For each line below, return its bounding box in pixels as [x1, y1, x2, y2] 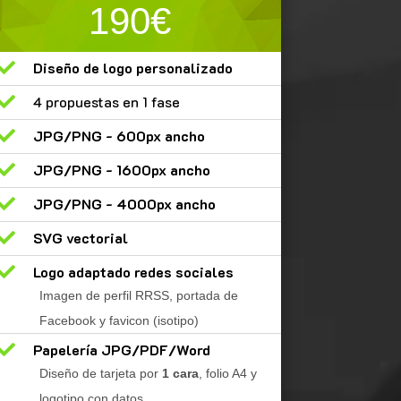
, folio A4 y [199, 366, 258, 381]
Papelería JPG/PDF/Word [33, 340, 211, 360]
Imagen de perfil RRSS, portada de [39, 288, 239, 303]
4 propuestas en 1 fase [33, 92, 181, 112]
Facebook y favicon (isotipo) [39, 313, 200, 328]
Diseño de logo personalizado [33, 58, 234, 78]
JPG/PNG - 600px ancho [33, 126, 206, 146]
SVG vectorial [33, 228, 129, 248]
